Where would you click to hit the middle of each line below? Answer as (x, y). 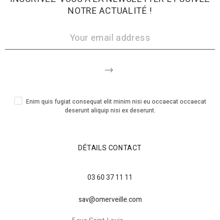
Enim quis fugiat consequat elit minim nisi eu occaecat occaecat (116, 101)
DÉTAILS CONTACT (110, 148)
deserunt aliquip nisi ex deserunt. (110, 110)
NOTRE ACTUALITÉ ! (110, 11)
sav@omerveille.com (110, 199)
